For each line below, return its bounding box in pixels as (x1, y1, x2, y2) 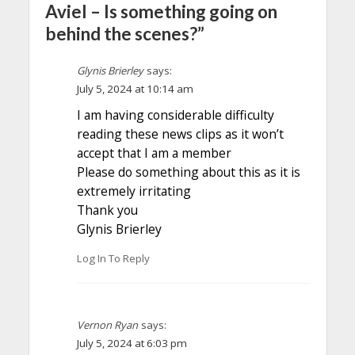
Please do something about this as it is (76, 162, 300, 181)
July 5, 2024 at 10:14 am (76, 81, 193, 96)
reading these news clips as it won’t (76, 124, 284, 143)
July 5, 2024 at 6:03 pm (76, 336, 187, 351)
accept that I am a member (76, 143, 231, 162)
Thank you (76, 200, 138, 219)
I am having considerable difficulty (76, 105, 274, 124)
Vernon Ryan (76, 318, 138, 333)
